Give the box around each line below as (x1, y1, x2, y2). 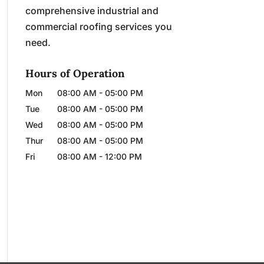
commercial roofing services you (25, 20, 172, 32)
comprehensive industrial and (25, 4, 159, 16)
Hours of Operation (25, 66, 124, 80)
